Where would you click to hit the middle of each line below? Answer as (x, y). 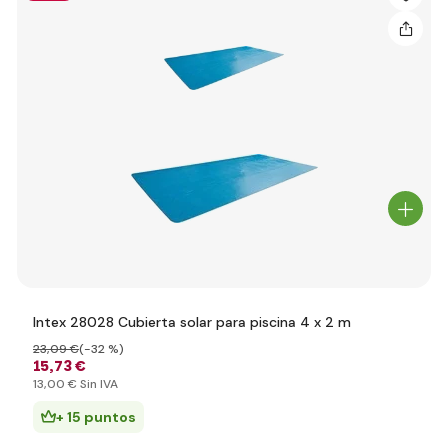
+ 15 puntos (96, 417)
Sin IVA (97, 384)
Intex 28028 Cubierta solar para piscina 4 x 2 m (192, 322)
